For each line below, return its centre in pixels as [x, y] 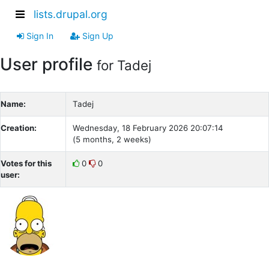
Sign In [39, 35]
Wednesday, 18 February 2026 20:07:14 [148, 128]
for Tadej [124, 65]
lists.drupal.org [71, 14]
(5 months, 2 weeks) [112, 139]
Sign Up [97, 35]
